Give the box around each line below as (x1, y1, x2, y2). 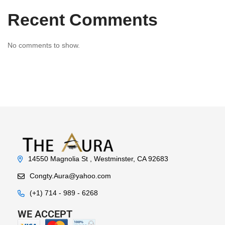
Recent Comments (8, 10, 158, 29)
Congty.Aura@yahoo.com (30, 172, 111, 180)
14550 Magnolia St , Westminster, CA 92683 (28, 155, 168, 163)
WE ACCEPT (18, 208, 72, 220)
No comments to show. (8, 41, 80, 49)
